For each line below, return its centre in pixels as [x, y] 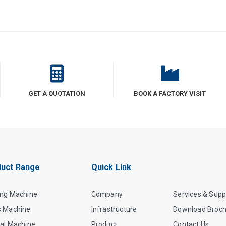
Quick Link [111, 167]
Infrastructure [114, 210]
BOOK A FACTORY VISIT [170, 94]
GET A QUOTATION [57, 94]
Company [107, 194]
